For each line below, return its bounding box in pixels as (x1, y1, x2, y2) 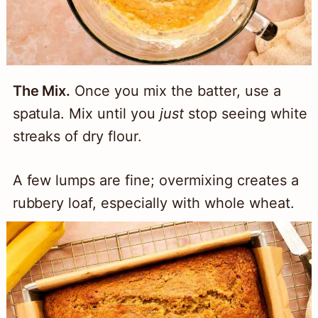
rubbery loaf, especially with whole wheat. (12, 194, 295, 212)
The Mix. (12, 82, 71, 100)
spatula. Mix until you (12, 105, 160, 123)
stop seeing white (184, 105, 307, 123)
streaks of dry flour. (12, 128, 143, 146)
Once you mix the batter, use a (70, 82, 281, 100)
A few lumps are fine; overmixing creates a (12, 172, 299, 190)
